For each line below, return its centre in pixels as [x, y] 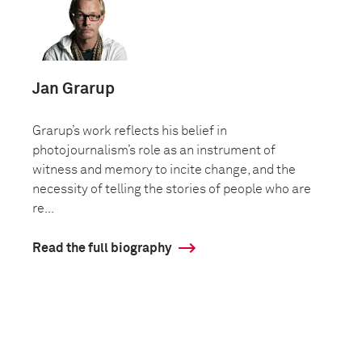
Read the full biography [102, 248]
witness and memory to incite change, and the [164, 170]
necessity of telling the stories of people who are [172, 189]
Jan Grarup [74, 89]
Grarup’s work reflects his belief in [130, 131]
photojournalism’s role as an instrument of [154, 150]
